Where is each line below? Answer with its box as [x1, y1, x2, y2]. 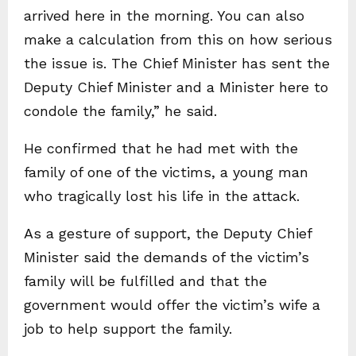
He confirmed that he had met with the [24, 140, 298, 157]
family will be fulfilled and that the [24, 273, 267, 290]
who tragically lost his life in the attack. [24, 188, 300, 205]
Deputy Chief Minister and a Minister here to [24, 79, 328, 96]
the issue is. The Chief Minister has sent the [24, 55, 330, 72]
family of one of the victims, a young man [24, 164, 308, 181]
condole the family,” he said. [24, 103, 217, 120]
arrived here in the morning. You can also [24, 7, 304, 25]
